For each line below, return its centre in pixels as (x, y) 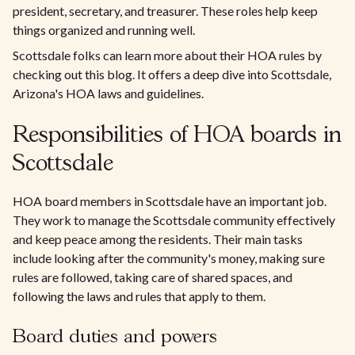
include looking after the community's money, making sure (169, 258)
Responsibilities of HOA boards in (177, 136)
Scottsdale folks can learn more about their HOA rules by (167, 55)
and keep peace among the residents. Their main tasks (158, 239)
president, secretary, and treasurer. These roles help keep (165, 11)
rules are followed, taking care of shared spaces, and (153, 277)
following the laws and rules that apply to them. (139, 296)
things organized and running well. (104, 30)
